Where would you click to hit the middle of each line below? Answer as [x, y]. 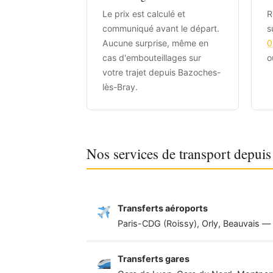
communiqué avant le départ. [161, 28]
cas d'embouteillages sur [152, 57]
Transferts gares [154, 258]
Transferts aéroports [163, 208]
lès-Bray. [120, 87]
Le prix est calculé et [144, 13]
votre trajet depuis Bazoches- [161, 72]
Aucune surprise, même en [155, 43]
